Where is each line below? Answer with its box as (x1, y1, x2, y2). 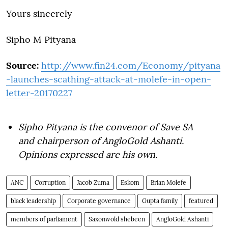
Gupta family (142, 196, 178, 205)
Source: (6, 59, 41, 71)
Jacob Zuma (77, 178, 109, 186)
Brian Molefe (151, 178, 186, 186)
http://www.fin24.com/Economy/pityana (41, 59, 220, 71)
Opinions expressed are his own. (18, 148, 157, 160)
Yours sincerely (6, 7, 72, 19)
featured (189, 196, 213, 205)
